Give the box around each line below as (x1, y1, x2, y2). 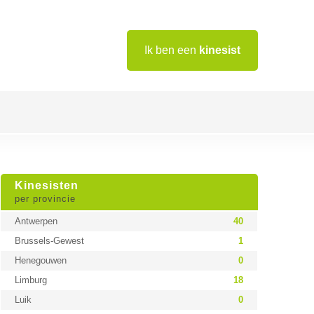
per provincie (14, 193, 76, 204)
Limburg (14, 275, 47, 285)
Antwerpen (14, 216, 57, 226)
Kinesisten (14, 179, 78, 191)
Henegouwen (14, 255, 67, 266)
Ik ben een (144, 44, 199, 56)
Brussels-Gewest (14, 235, 84, 246)
